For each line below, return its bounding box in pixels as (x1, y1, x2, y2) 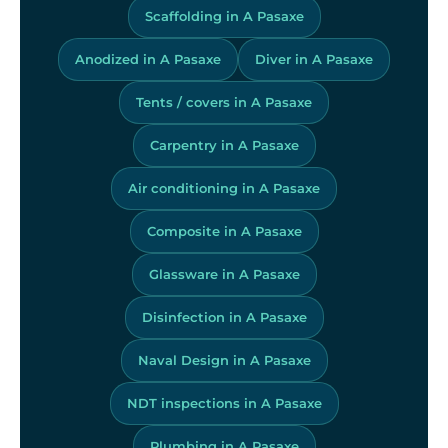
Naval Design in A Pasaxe (137, 351, 311, 368)
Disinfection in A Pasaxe (141, 308, 307, 325)
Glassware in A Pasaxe (148, 265, 300, 282)
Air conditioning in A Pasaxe (128, 179, 320, 196)
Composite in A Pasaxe (146, 222, 302, 239)
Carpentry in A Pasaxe (149, 136, 299, 153)
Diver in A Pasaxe (255, 50, 373, 67)
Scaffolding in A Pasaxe (144, 7, 304, 24)
